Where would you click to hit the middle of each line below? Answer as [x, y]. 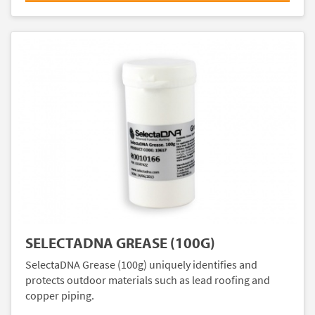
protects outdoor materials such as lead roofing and [148, 280]
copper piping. [60, 296]
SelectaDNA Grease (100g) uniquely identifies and [141, 265]
